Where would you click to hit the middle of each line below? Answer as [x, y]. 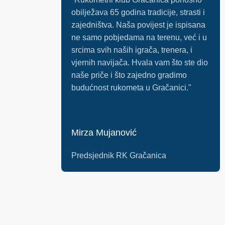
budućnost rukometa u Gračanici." [131, 87]
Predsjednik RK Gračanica [119, 155]
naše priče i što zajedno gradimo [129, 75]
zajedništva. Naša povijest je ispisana [138, 25]
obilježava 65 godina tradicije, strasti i [138, 12]
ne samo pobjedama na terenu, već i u [139, 37]
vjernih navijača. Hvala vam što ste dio [139, 62]
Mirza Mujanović [104, 132]
